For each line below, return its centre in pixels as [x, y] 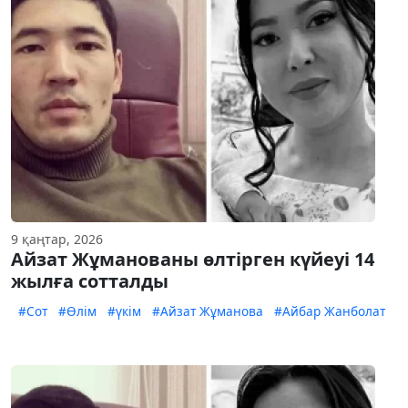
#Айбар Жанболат [330, 311]
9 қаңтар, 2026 [57, 240]
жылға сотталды [90, 281]
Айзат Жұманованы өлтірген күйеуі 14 [193, 260]
